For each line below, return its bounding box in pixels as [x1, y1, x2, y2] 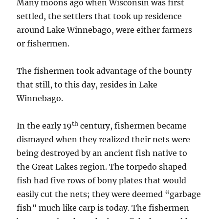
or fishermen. [17, 39, 70, 49]
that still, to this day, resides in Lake [17, 80, 158, 90]
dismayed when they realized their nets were [17, 134, 191, 145]
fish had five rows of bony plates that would [17, 175, 187, 186]
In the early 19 [17, 121, 72, 131]
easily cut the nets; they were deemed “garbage [17, 189, 201, 199]
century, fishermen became [78, 121, 187, 131]
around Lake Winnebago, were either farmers [17, 25, 193, 35]
